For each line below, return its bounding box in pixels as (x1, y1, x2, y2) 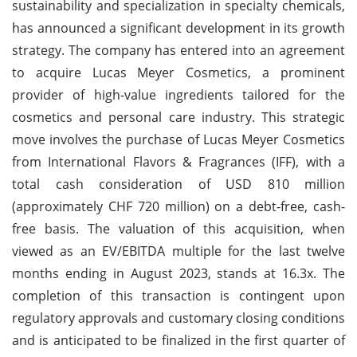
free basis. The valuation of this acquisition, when (12, 219, 345, 237)
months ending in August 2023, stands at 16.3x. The (12, 264, 345, 282)
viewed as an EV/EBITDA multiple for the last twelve (12, 241, 345, 260)
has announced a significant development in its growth (12, 18, 345, 37)
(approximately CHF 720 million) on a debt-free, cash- (12, 197, 345, 215)
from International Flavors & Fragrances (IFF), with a (12, 152, 345, 171)
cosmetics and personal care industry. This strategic (12, 108, 345, 126)
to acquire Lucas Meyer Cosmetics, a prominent (12, 63, 345, 81)
